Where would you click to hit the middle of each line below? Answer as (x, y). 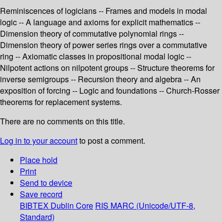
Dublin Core (72, 206)
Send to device (46, 183)
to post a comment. (111, 141)
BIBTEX (34, 206)
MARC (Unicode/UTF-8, (153, 206)
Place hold (39, 160)
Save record (41, 194)
